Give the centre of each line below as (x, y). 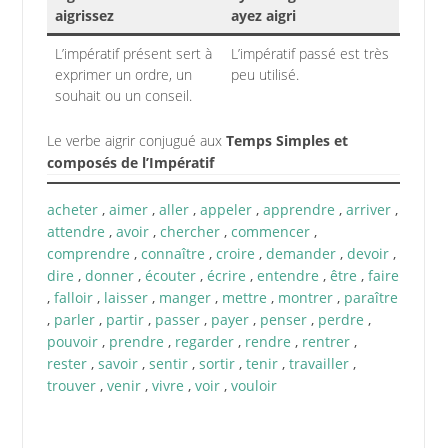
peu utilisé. (264, 74)
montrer (305, 297)
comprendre (88, 253)
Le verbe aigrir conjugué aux (136, 140)
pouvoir (72, 341)
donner (109, 275)
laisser (125, 297)
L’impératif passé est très (309, 53)
